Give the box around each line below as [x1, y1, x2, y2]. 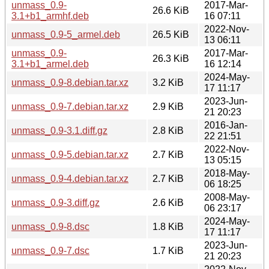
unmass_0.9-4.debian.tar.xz [11, 173, 128, 184]
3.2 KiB [153, 77, 184, 88]
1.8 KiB [153, 221, 184, 232]
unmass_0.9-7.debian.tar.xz [11, 101, 128, 112]
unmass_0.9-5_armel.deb [11, 29, 120, 40]
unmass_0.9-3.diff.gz [11, 197, 100, 208]
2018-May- [204, 168, 250, 178]
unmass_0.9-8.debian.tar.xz [11, 77, 128, 88]
